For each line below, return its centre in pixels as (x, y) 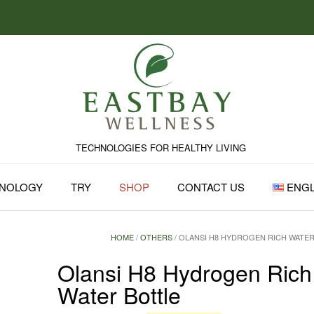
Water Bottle (119, 294)
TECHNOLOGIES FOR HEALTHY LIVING (161, 148)
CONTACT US (211, 187)
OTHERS (157, 237)
